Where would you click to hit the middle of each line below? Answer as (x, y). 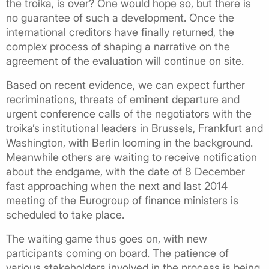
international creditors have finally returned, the (120, 32)
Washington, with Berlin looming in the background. (129, 142)
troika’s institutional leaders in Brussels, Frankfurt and (134, 128)
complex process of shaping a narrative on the (118, 46)
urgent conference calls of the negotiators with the (129, 113)
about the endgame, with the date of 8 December (125, 171)
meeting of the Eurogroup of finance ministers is (122, 200)
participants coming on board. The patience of (117, 253)
